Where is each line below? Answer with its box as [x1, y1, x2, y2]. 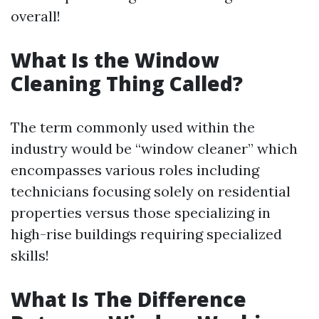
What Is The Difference [11, 286, 246, 313]
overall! [11, 7, 61, 25]
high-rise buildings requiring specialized [11, 225, 282, 243]
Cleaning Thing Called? [11, 70, 243, 97]
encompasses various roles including [11, 161, 259, 179]
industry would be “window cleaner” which [11, 140, 298, 157]
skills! [11, 246, 49, 264]
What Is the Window [11, 46, 219, 73]
